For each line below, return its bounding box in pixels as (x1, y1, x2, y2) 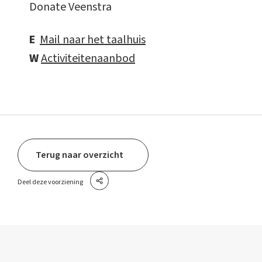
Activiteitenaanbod (41, 50, 135, 67)
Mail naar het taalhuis (40, 32, 146, 48)
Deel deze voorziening (18, 177, 83, 187)
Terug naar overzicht (36, 149, 123, 161)
